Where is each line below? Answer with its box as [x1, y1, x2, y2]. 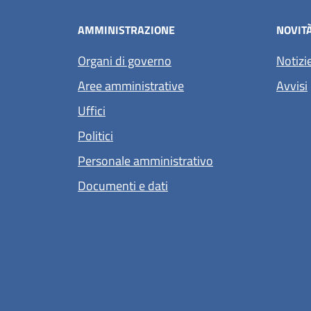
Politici [78, 126, 113, 146]
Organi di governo [78, 51, 171, 71]
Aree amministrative [78, 76, 184, 96]
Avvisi [276, 76, 308, 96]
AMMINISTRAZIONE [78, 22, 175, 39]
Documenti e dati [78, 176, 168, 196]
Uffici [78, 101, 106, 121]
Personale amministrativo [78, 151, 213, 171]
